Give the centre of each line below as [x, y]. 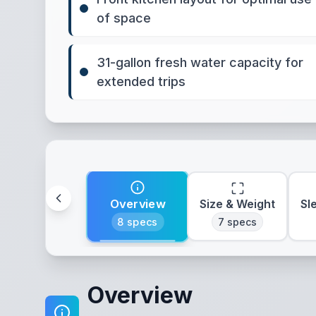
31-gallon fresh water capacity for [200, 62]
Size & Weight [237, 204]
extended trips [141, 81]
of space [124, 18]
